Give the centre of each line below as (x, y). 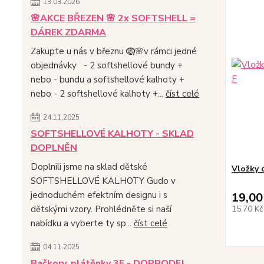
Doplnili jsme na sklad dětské (89, 167)
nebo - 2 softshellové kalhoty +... (98, 94)
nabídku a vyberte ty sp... (82, 224)
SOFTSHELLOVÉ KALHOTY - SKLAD (112, 134)
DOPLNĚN (54, 148)
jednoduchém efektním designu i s (99, 195)
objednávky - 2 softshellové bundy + (107, 66)
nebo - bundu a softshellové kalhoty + (108, 80)
